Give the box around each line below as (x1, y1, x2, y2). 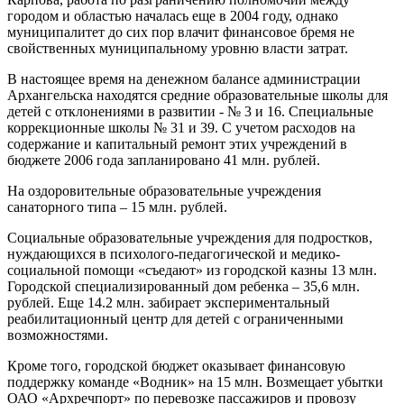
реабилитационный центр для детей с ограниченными (7, 311, 344, 326)
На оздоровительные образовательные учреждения (7, 183, 321, 198)
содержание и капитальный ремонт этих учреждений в (7, 136, 347, 151)
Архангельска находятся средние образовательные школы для (7, 87, 388, 103)
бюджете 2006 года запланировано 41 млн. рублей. (7, 152, 320, 168)
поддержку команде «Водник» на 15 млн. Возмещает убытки (7, 374, 383, 390)
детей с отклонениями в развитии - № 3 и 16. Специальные (7, 104, 373, 119)
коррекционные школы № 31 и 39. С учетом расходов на (7, 120, 355, 135)
